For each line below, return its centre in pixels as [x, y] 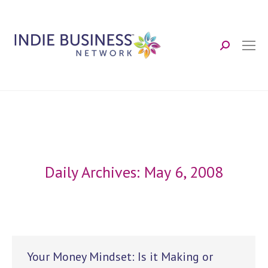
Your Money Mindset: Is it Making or [120, 257]
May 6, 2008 [184, 172]
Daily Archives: [95, 172]
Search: [239, 50]
